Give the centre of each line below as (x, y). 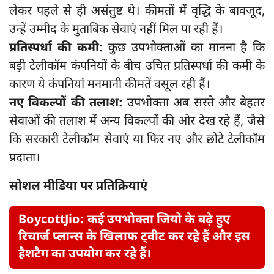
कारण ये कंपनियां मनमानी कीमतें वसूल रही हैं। (110, 85)
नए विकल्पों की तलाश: (66, 103)
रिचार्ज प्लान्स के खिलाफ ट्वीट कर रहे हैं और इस (134, 237)
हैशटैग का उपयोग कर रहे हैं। (85, 254)
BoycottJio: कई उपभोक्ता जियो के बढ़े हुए (124, 220)
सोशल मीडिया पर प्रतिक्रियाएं (78, 186)
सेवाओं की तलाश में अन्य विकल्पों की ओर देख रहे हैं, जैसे (137, 121)
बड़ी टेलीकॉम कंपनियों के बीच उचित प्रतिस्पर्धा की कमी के (137, 66)
